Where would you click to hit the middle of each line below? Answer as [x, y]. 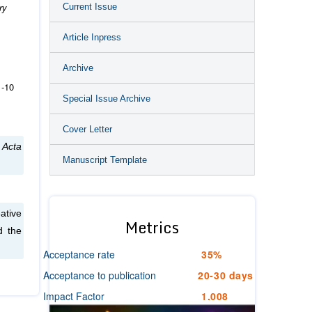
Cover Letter [87, 129]
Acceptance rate [79, 254]
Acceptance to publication [100, 275]
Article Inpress [92, 37]
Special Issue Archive [107, 99]
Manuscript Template [105, 160]
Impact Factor [74, 296]
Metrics [152, 227]
